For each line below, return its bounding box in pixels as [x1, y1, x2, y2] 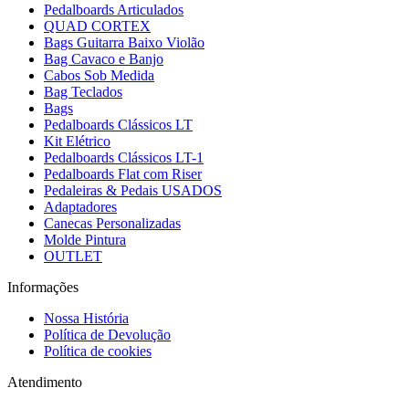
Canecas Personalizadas [44, 215, 181, 231]
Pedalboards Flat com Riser [44, 166, 202, 182]
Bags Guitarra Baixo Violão [44, 35, 204, 50]
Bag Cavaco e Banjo [44, 51, 163, 67]
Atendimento [7, 374, 82, 390]
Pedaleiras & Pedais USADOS [44, 183, 222, 198]
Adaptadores [44, 199, 117, 215]
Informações [7, 279, 79, 295]
